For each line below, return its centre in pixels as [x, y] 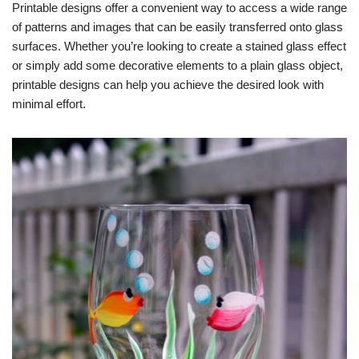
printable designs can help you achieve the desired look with [168, 85]
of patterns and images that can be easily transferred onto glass [177, 27]
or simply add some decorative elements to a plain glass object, [177, 65]
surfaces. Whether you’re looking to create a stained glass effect [179, 46]
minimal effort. [49, 104]
